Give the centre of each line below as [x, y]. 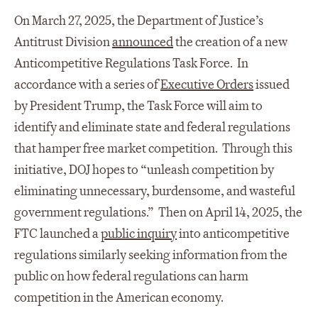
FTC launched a [57, 234]
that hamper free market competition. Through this [153, 148]
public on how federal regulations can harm [131, 276]
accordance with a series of [87, 84]
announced [143, 42]
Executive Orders [207, 84]
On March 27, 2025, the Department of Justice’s [139, 21]
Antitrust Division [63, 42]
